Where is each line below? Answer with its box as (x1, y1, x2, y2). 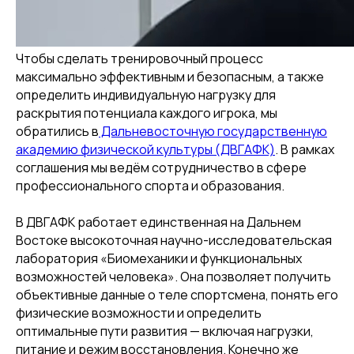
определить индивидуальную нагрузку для (16, 86, 276, 104)
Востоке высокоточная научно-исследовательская (16, 232, 332, 249)
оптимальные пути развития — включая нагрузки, (16, 322, 314, 340)
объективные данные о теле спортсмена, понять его (16, 286, 338, 303)
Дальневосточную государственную (99, 122, 327, 140)
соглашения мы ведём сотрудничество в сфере (16, 159, 307, 176)
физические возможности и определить (16, 304, 262, 322)
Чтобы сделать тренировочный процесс (16, 50, 263, 67)
